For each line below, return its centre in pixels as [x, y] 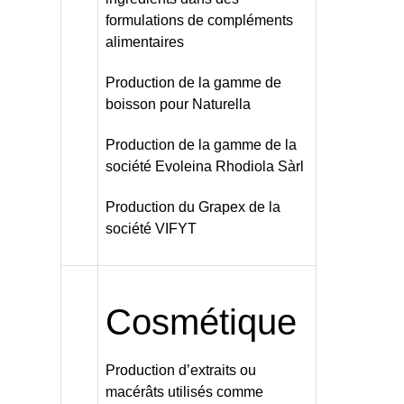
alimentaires [144, 42]
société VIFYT [151, 228]
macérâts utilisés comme [184, 392]
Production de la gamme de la [201, 145]
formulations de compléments [199, 21]
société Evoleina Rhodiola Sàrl [204, 167]
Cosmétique [201, 322]
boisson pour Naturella [178, 105]
